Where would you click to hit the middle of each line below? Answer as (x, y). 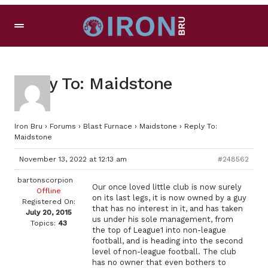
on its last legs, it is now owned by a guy (169, 198)
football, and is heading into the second (167, 241)
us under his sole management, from (163, 219)
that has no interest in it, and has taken (167, 208)
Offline (49, 191)
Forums (63, 126)
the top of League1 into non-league (159, 230)
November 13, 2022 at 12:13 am (73, 159)
